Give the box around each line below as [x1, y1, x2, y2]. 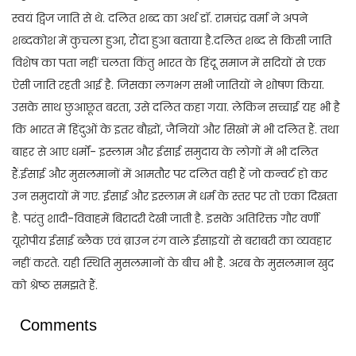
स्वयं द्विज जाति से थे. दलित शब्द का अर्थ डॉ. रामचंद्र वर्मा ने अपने [12, 10, 308, 26]
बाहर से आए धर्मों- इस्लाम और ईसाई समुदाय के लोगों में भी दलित [12, 143, 318, 160]
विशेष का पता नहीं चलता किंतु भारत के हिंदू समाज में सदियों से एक [12, 54, 326, 71]
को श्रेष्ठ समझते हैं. [12, 277, 98, 293]
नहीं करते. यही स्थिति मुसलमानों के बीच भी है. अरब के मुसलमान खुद [12, 254, 334, 271]
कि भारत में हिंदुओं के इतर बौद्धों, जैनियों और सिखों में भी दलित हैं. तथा [12, 121, 339, 137]
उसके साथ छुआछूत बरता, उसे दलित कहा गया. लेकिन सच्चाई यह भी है [12, 99, 340, 115]
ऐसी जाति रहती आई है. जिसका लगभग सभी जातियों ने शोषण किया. [12, 76, 324, 93]
